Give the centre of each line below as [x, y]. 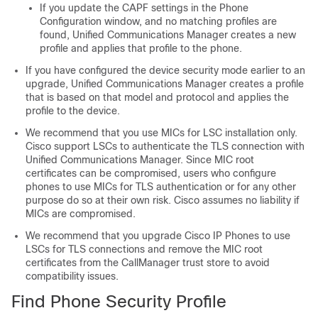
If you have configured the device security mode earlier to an [165, 70]
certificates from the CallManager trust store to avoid [148, 263]
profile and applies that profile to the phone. [141, 48]
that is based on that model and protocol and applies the [157, 97]
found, [56, 35]
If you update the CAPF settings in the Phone [144, 8]
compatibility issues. [72, 276]
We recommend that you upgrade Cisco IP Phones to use [158, 236]
